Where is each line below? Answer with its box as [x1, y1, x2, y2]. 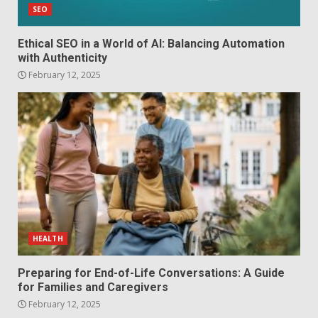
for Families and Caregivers [18, 280, 168, 294]
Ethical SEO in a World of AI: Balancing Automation [18, 36, 285, 50]
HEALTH [33, 233, 63, 243]
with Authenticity [18, 50, 107, 65]
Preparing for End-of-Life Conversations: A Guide [18, 265, 285, 280]
